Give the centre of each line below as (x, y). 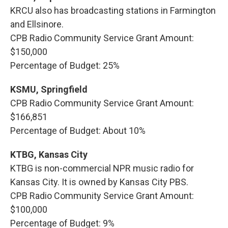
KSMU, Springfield (49, 89)
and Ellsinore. (37, 24)
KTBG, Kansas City (50, 154)
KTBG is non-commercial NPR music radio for (102, 168)
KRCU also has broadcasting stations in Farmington (113, 10)
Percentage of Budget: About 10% (78, 131)
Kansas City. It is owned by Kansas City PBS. (99, 182)
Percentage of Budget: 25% (65, 65)
